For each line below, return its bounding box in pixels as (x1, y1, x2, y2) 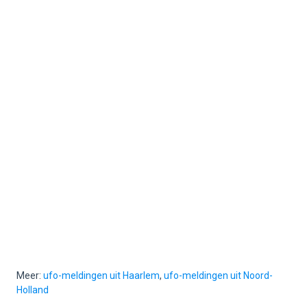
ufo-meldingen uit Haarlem (43, 270, 160, 282)
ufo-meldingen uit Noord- (164, 270, 273, 282)
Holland (16, 284, 49, 296)
